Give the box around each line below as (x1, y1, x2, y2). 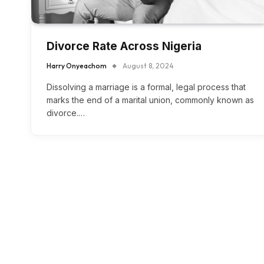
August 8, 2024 (123, 61, 174, 71)
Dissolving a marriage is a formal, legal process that (47, 82, 246, 93)
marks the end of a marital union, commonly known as (47, 95, 254, 105)
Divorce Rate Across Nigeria (47, 39, 202, 54)
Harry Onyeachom (47, 61, 107, 71)
